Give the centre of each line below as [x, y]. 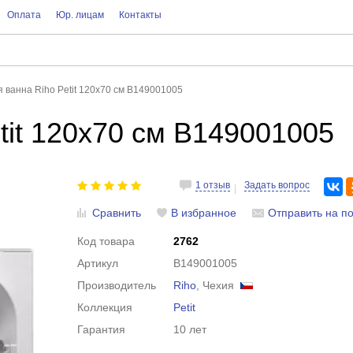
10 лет [190, 329]
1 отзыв [213, 185]
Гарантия [102, 329]
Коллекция [105, 307]
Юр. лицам [80, 15]
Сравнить [117, 213]
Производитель [117, 285]
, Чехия [219, 285]
